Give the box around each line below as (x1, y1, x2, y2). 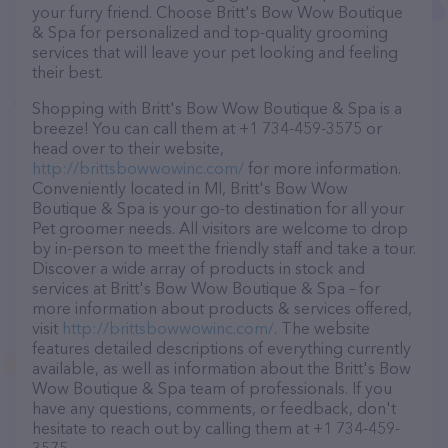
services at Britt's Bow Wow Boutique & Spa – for (32, 278, 380, 298)
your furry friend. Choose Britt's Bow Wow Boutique (32, 2, 403, 22)
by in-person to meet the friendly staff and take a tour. (32, 238, 416, 258)
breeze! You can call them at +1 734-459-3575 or (32, 118, 382, 138)
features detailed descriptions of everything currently (32, 338, 411, 358)
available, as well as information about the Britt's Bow (32, 358, 411, 378)
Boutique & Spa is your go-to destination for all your (32, 198, 404, 218)
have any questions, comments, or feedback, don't (32, 398, 396, 418)
